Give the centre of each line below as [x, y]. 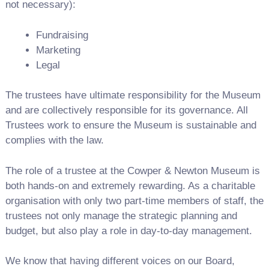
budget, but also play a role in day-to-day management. [128, 231]
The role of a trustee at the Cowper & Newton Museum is [132, 171]
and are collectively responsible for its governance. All [126, 110]
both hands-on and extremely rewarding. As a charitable [130, 186]
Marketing [58, 50]
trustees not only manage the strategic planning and [121, 216]
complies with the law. [54, 140]
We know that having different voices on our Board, [120, 261]
